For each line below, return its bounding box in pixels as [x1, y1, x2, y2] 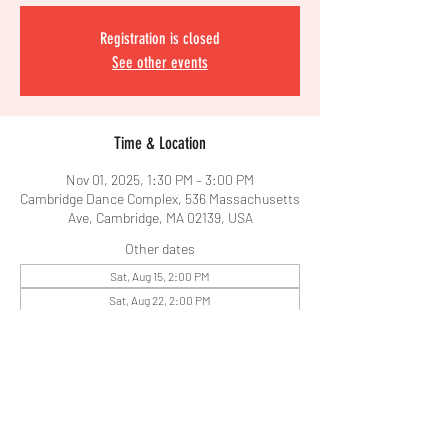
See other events [112, 53, 208, 72]
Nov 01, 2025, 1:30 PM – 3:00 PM [66, 171, 254, 188]
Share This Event [113, 401, 207, 421]
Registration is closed [100, 29, 220, 48]
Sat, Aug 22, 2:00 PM [109, 293, 211, 307]
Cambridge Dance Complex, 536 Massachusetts [20, 190, 300, 207]
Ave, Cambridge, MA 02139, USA [67, 209, 253, 226]
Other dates [125, 240, 195, 257]
